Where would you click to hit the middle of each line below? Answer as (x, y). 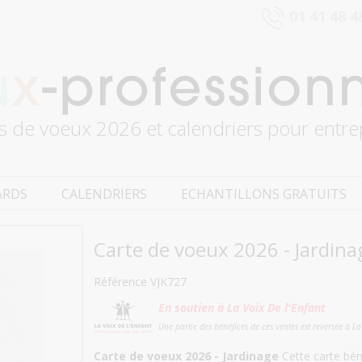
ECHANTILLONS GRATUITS (263, 194)
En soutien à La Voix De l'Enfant (242, 307)
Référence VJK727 (140, 282)
